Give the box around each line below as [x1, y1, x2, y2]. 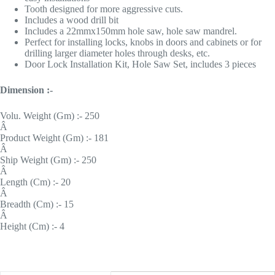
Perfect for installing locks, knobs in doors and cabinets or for [25, 37, 261, 48]
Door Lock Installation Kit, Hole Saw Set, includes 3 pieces [25, 59, 256, 70]
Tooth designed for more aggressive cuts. [25, 4, 183, 15]
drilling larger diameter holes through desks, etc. [25, 48, 210, 59]
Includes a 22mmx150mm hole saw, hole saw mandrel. [25, 26, 237, 37]
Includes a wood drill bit [25, 15, 118, 26]
